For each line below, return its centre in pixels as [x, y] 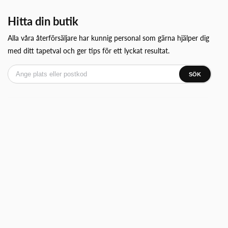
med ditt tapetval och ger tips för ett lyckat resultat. [89, 51]
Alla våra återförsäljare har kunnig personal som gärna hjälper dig [108, 38]
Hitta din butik [43, 21]
